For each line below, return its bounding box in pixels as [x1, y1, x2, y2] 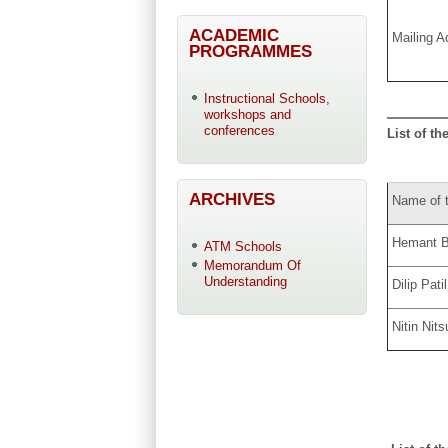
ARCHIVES [189, 189, 275, 210]
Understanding [203, 274, 287, 290]
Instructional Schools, [203, 90, 330, 106]
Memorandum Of [203, 258, 301, 274]
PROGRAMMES [189, 40, 312, 61]
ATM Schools [203, 239, 282, 255]
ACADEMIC [189, 24, 279, 45]
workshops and [203, 106, 291, 122]
